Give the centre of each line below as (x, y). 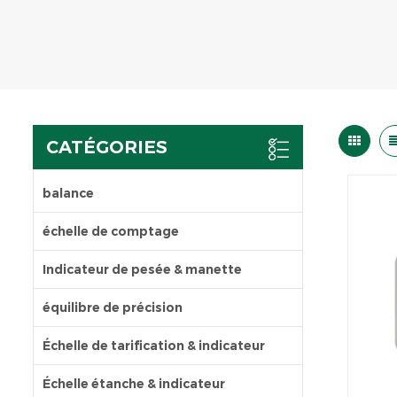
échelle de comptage (111, 232)
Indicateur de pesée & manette (142, 270)
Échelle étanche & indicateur (134, 384)
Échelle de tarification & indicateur (154, 346)
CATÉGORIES (107, 148)
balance (68, 194)
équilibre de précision (113, 308)
